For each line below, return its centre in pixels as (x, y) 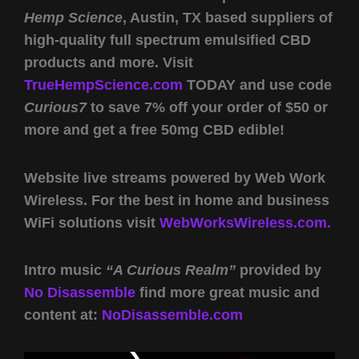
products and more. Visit (109, 63)
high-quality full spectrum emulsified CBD (167, 40)
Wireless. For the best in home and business (177, 200)
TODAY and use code (257, 85)
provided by (278, 270)
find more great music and (228, 293)
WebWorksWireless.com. (245, 222)
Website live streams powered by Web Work (175, 177)
